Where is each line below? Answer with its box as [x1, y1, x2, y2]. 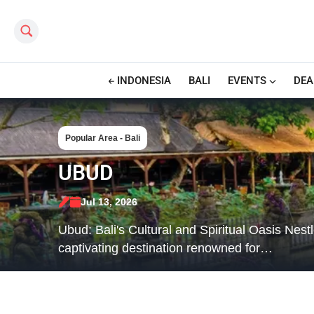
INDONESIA [117, 74, 172, 87]
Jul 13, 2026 [80, 196, 137, 207]
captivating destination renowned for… [57, 240, 273, 255]
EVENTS [228, 74, 267, 87]
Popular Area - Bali [64, 133, 140, 143]
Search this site [13, 25, 67, 32]
